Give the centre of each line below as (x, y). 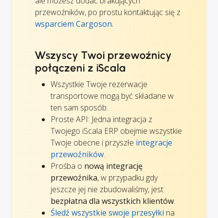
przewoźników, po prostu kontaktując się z (108, 12)
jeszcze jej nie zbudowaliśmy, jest (107, 189)
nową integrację (113, 166)
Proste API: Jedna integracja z (101, 119)
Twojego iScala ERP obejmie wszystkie (116, 131)
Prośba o (67, 166)
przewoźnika (74, 177)
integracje (154, 142)
